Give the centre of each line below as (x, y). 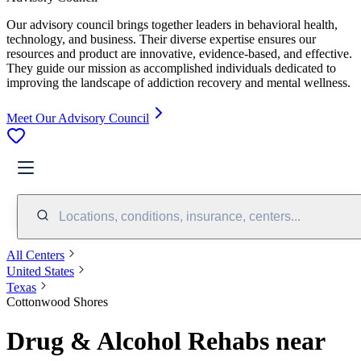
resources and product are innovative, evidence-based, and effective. (179, 53)
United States (40, 271)
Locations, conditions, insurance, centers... (180, 216)
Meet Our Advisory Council (78, 118)
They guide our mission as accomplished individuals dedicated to (171, 68)
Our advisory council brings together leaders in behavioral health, (172, 24)
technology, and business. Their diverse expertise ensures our (161, 39)
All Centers (35, 255)
